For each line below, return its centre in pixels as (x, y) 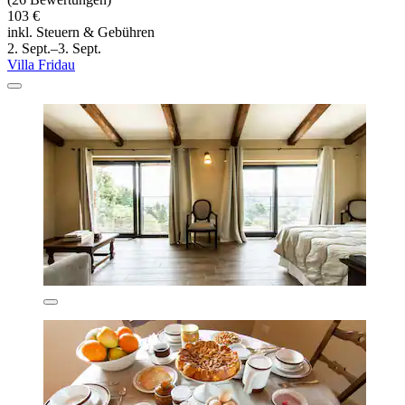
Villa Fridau (41, 65)
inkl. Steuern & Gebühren (81, 33)
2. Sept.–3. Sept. (54, 49)
